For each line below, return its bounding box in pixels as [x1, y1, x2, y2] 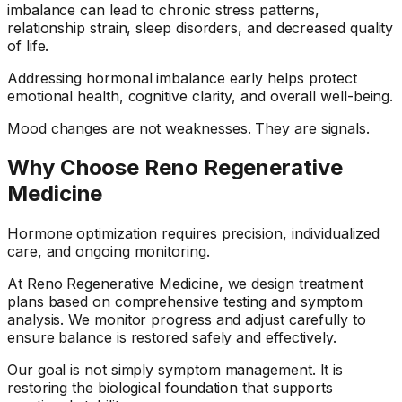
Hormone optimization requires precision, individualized [7, 224, 380, 243]
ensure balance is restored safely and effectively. [7, 328, 337, 347]
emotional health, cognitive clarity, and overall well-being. [7, 86, 394, 105]
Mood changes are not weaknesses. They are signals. [7, 118, 370, 137]
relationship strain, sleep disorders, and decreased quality [7, 18, 394, 37]
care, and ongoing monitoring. [7, 242, 210, 261]
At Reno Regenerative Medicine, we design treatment [7, 275, 364, 293]
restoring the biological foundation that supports [7, 379, 334, 398]
